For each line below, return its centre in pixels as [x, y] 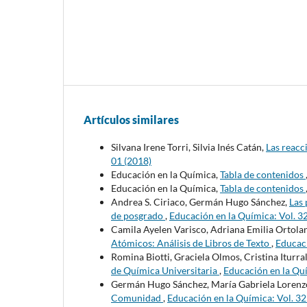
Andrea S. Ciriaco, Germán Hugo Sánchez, [200, 202]
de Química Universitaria [165, 271]
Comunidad [137, 298]
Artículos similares [131, 120]
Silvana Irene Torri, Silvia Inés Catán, [188, 147]
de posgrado [138, 216]
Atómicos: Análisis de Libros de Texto [191, 243]
